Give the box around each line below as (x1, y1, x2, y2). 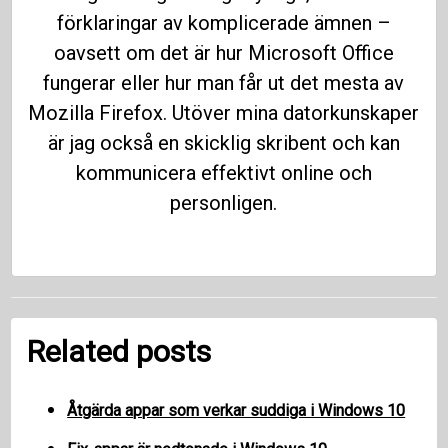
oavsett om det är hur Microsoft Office (53, 41, 394, 66)
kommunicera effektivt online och (75, 161, 372, 186)
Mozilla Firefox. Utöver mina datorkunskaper (28, 101, 420, 126)
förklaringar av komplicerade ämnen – (56, 11, 391, 36)
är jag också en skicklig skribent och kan (47, 131, 400, 156)
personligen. (170, 191, 278, 216)
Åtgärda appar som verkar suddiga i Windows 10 (67, 400, 406, 420)
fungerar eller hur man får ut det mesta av (43, 71, 405, 96)
